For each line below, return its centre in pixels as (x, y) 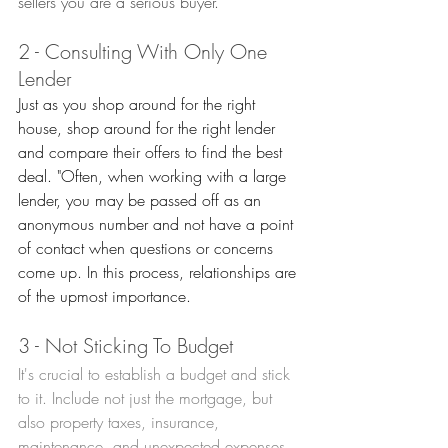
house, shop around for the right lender (149, 128)
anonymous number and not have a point (158, 224)
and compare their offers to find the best (152, 152)
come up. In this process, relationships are (159, 272)
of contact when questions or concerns (148, 248)
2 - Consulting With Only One (145, 52)
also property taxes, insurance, (121, 422)
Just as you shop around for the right (139, 104)
